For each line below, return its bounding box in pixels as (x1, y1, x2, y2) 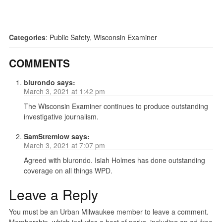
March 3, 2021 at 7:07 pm (23, 140, 105, 150)
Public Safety (49, 32, 90, 42)
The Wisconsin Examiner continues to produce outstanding (23, 101, 208, 111)
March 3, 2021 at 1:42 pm (23, 86, 105, 96)
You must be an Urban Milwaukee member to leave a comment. (8, 206, 209, 217)
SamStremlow (23, 131, 69, 141)
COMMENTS (8, 55, 70, 70)
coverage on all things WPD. (23, 165, 112, 175)
